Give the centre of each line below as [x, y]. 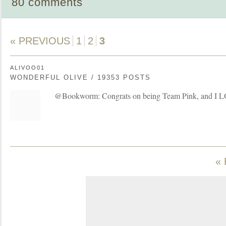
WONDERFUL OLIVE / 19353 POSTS [80, 77]
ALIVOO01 [27, 68]
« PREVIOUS [40, 41]
